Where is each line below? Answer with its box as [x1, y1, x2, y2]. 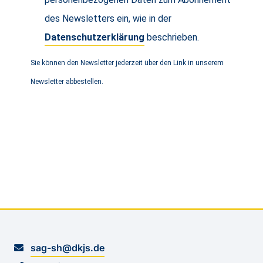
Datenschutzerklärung [45, 31, 144, 43]
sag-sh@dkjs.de [31, 241, 104, 254]
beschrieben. [144, 31, 199, 43]
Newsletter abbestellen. [31, 77, 103, 86]
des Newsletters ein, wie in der [45, 12, 171, 24]
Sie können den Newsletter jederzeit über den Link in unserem [31, 58, 224, 67]
